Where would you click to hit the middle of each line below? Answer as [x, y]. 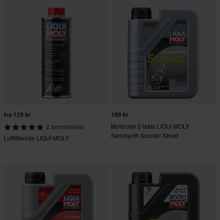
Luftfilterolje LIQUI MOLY [37, 138]
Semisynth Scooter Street [145, 136]
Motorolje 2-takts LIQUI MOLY [150, 126]
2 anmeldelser [65, 127]
